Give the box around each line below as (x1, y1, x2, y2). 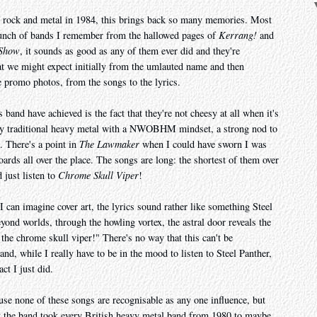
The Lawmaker (79, 137, 139, 151)
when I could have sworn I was (139, 137, 267, 151)
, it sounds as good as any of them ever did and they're (20, 44, 240, 58)
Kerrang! (219, 28, 257, 42)
